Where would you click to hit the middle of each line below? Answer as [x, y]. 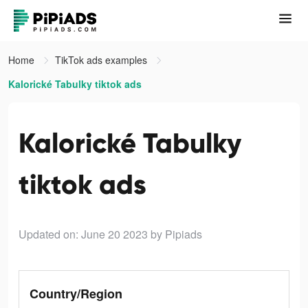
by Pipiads [176, 234]
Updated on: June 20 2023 [83, 234]
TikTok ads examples [102, 60]
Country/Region [76, 294]
